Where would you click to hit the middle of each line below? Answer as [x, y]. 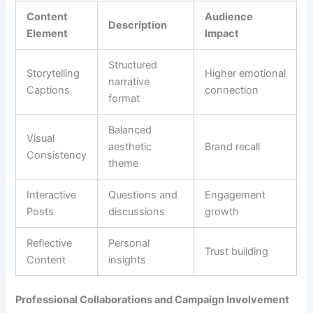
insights [128, 260]
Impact [222, 34]
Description [138, 26]
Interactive [52, 195]
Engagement [235, 195]
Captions [49, 90]
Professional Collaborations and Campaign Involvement [153, 300]
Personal [129, 243]
